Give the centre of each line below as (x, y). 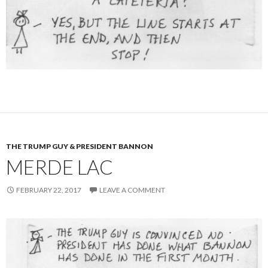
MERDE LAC (60, 167)
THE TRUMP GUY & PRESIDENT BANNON (80, 146)
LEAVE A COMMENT (132, 190)
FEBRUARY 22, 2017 (49, 190)
